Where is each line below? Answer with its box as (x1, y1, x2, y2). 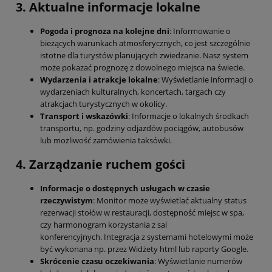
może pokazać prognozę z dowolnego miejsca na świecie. (40, 61, 245, 73)
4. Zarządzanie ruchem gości (16, 156, 185, 173)
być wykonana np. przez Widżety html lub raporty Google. (40, 243, 248, 255)
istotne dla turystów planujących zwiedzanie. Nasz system (40, 49, 248, 61)
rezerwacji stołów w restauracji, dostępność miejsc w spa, (40, 207, 244, 219)
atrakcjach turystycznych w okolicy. (40, 98, 167, 109)
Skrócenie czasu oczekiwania (40, 256, 154, 267)
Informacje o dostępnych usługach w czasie (40, 183, 210, 194)
